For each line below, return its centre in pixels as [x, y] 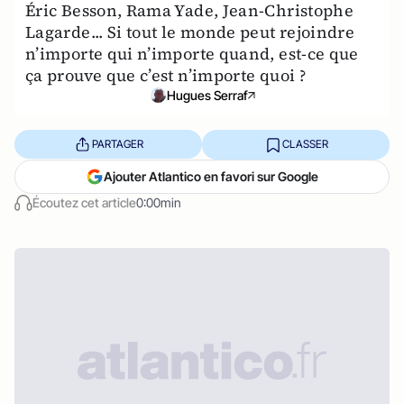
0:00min [159, 202]
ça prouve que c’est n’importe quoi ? [165, 75]
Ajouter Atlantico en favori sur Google [211, 176]
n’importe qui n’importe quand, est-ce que [192, 53]
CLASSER [305, 144]
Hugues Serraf [207, 95]
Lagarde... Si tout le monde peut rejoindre [190, 32]
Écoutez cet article [84, 202]
